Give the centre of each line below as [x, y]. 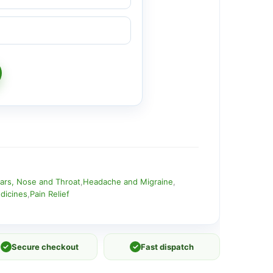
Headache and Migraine [128, 181]
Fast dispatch [168, 246]
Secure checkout [45, 246]
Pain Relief [49, 193]
